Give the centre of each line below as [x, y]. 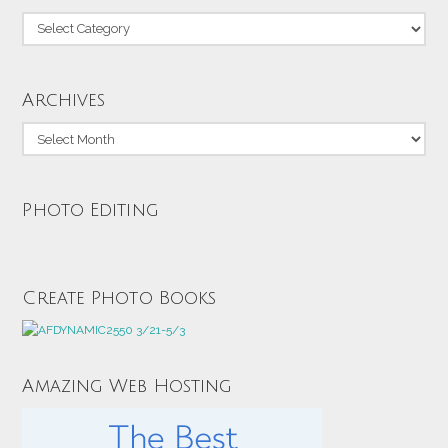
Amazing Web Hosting [127, 386]
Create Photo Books [119, 297]
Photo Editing [90, 210]
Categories [50, 20]
